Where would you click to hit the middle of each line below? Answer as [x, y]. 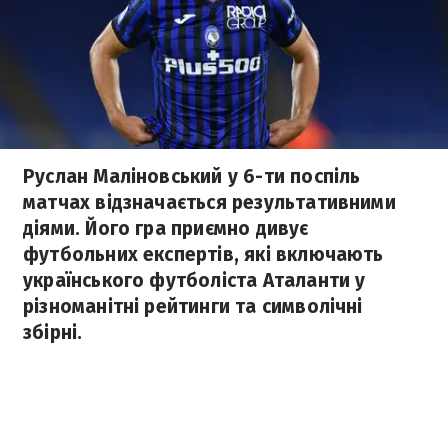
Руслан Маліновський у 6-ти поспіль [192, 176]
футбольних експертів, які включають [203, 254]
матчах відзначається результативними [209, 202]
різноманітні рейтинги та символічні [193, 306]
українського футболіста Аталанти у [194, 280]
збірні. [53, 332]
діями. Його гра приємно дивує [166, 228]
